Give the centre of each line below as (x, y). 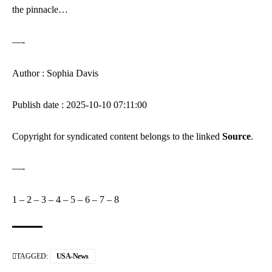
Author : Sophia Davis (55, 73)
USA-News (73, 256)
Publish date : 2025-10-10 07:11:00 (80, 104)
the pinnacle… (40, 9)
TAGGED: (32, 256)
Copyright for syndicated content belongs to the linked (117, 136)
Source (236, 136)
